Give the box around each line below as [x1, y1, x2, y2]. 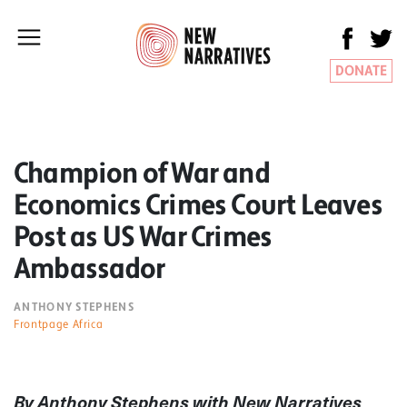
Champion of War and [14, 154, 269, 192]
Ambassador [14, 250, 164, 287]
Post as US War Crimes [14, 218, 273, 255]
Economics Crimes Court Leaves [14, 186, 382, 223]
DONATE [335, 62, 387, 80]
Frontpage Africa [14, 316, 104, 332]
